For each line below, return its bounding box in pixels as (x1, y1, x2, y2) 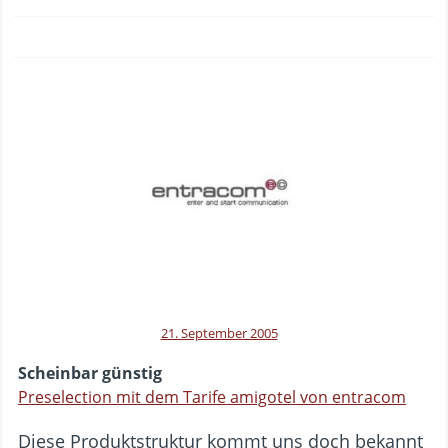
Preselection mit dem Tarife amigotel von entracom (18, 385, 406, 408)
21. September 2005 (160, 323, 278, 342)
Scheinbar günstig (18, 361, 162, 384)
